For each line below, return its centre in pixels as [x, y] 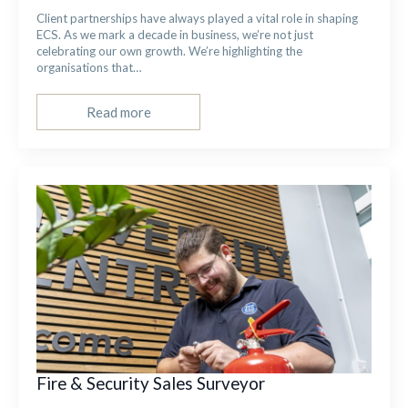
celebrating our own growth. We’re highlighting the [169, 51]
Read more [118, 112]
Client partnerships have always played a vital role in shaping [197, 18]
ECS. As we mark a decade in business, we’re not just [175, 35]
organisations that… [89, 67]
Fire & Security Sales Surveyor [151, 383]
